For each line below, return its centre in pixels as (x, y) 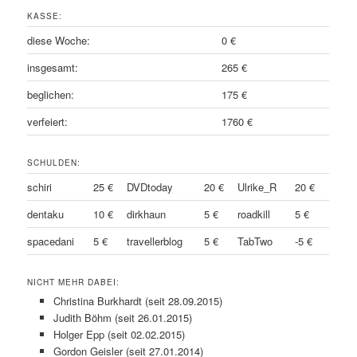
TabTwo (255, 241)
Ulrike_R (257, 186)
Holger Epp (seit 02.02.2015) (119, 334)
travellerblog (155, 241)
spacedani (51, 241)
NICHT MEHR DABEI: (74, 282)
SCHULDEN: (54, 162)
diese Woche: (59, 40)
